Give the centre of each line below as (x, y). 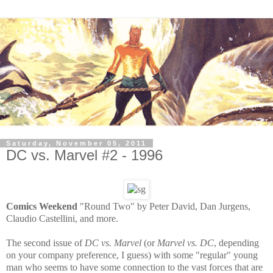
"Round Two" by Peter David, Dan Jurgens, (165, 206)
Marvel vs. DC (186, 243)
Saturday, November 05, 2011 (76, 144)
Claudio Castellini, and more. (62, 218)
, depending (236, 243)
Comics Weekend (42, 206)
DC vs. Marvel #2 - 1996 (84, 155)
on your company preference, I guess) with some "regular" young (132, 255)
